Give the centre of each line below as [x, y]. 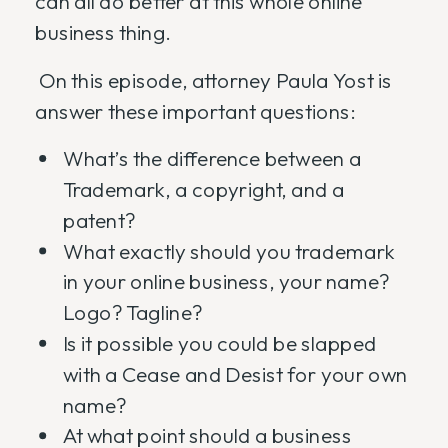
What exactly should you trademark [229, 251]
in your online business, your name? [226, 282]
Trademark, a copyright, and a [204, 189]
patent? [99, 220]
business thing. [103, 33]
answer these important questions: [195, 111]
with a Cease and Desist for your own [235, 374]
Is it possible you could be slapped [220, 343]
